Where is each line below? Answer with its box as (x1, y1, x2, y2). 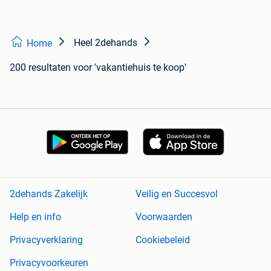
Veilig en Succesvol (135, 188, 218, 200)
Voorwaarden (135, 211, 192, 223)
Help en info (10, 211, 61, 223)
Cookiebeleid (135, 234, 190, 246)
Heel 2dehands (74, 36, 137, 48)
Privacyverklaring (10, 234, 83, 246)
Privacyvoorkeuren (10, 257, 88, 269)
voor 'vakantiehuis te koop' (73, 61, 186, 73)
